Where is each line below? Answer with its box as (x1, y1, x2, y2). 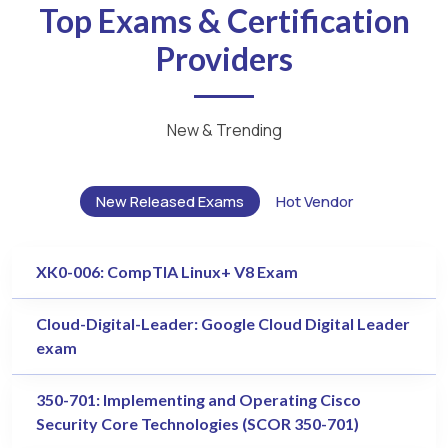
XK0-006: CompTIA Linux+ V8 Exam (36, 261, 298, 281)
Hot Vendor (275, 191, 353, 212)
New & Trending (166, 119, 282, 141)
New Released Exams (95, 191, 244, 212)
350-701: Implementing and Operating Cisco (36, 390, 361, 410)
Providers (155, 39, 293, 78)
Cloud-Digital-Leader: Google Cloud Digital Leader (36, 313, 410, 333)
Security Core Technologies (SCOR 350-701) (36, 414, 359, 434)
